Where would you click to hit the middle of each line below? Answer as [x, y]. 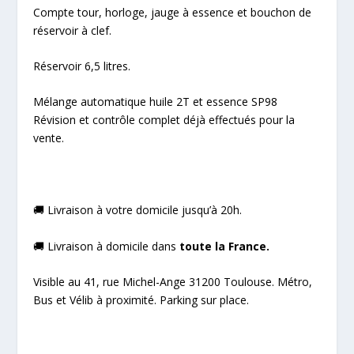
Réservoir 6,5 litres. [82, 66]
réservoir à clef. [73, 30]
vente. [49, 138]
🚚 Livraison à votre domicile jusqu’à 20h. [138, 210]
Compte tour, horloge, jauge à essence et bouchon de [173, 12]
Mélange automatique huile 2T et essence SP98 [156, 102]
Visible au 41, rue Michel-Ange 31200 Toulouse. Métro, [173, 281]
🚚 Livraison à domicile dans [107, 246]
